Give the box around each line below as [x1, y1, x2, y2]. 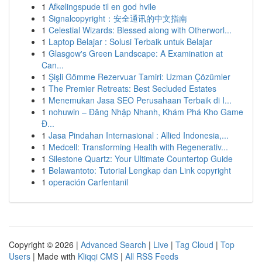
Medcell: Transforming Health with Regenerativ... [49, 141, 228, 153]
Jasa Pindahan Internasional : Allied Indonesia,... [49, 129, 229, 141]
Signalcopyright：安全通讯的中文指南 [49, 12, 187, 24]
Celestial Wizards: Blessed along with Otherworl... [49, 24, 232, 36]
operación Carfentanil [49, 176, 128, 188]
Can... [42, 59, 64, 71]
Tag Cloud [175, 239, 213, 250]
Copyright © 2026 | [9, 239, 81, 250]
